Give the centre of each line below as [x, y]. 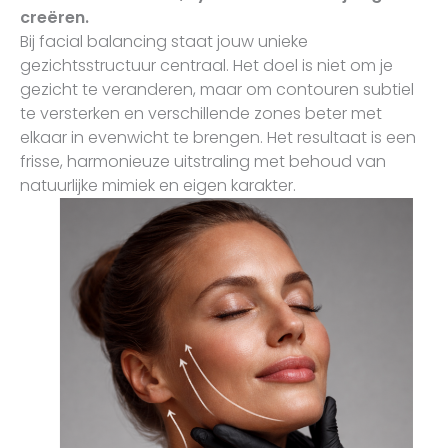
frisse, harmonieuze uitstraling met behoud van [202, 161]
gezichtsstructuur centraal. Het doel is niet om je [206, 65]
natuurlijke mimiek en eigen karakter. [157, 185]
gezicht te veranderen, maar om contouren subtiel [216, 89]
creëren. [54, 17]
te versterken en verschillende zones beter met [200, 113]
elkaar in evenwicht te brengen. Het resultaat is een [217, 137]
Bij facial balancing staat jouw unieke [163, 41]
